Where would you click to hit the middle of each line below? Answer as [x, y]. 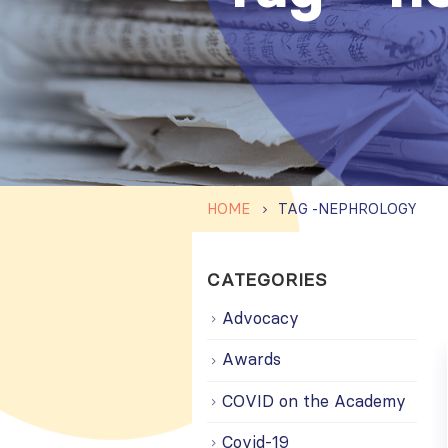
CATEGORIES [267, 279]
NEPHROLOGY [367, 209]
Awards [251, 359]
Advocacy [260, 318]
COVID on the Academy [314, 400]
